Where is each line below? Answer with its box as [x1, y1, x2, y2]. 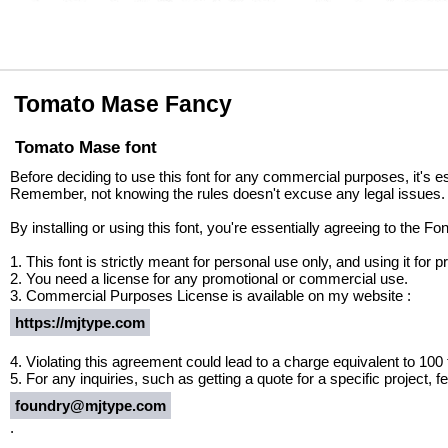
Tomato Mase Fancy [14, 91, 232, 117]
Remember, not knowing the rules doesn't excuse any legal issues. [10, 185, 445, 202]
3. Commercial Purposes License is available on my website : [10, 287, 411, 304]
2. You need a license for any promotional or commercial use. [10, 270, 408, 287]
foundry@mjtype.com [15, 397, 166, 414]
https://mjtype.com [15, 314, 145, 331]
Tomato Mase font [15, 138, 157, 157]
